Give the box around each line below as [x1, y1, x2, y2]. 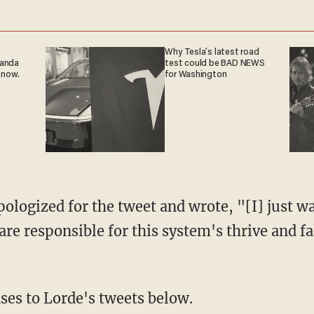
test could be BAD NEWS [165, 58, 265, 69]
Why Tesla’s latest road [165, 47, 259, 57]
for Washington [165, 69, 227, 80]
